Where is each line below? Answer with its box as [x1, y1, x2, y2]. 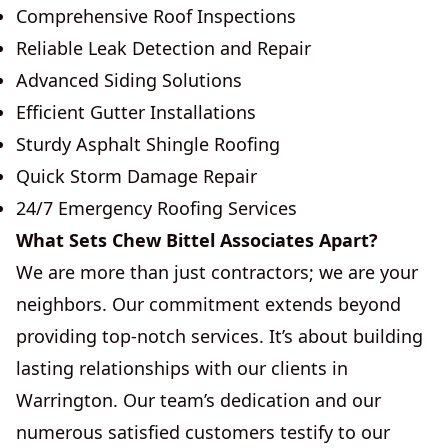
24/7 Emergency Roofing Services [16, 196, 297, 220]
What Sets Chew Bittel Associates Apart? [16, 228, 378, 252]
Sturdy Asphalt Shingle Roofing [16, 132, 280, 156]
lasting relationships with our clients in [16, 356, 348, 380]
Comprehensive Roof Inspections [16, 4, 296, 28]
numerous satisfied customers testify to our [16, 420, 390, 444]
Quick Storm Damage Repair [16, 164, 257, 188]
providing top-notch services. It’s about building [16, 324, 423, 348]
